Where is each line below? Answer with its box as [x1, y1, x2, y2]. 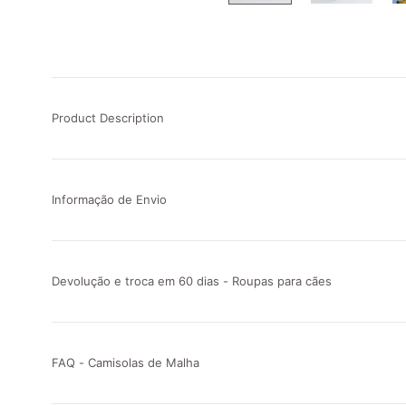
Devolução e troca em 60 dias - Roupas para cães [52, 273, 332, 288]
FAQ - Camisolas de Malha [52, 354, 199, 370]
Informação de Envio [52, 191, 167, 207]
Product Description [52, 110, 164, 125]
